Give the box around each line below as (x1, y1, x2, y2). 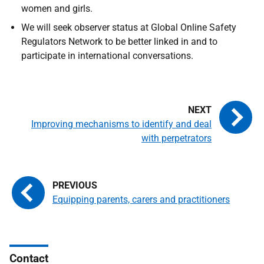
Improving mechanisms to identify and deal (31, 118, 212, 130)
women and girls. (21, 3, 93, 14)
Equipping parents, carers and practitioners (52, 194, 230, 205)
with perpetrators (141, 133, 212, 144)
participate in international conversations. (21, 50, 193, 61)
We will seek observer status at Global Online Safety (21, 22, 236, 33)
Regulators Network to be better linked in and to (21, 36, 217, 47)
